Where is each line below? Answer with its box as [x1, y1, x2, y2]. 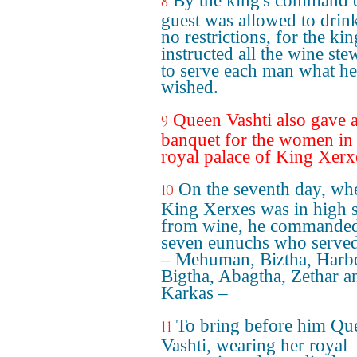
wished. [161, 77, 218, 97]
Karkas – [161, 283, 228, 303]
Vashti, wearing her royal [161, 335, 347, 355]
